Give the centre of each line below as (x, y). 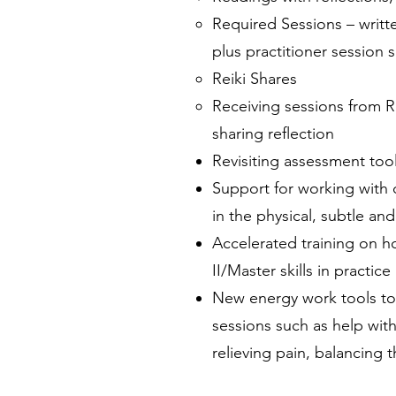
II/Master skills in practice (301, 270)
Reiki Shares (255, 79)
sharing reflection (273, 133)
